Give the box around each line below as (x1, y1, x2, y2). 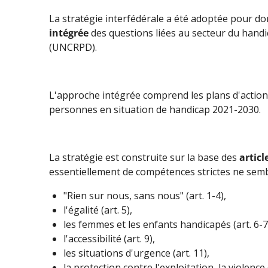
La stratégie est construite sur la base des (49, 150, 239, 164)
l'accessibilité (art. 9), (63, 232, 155, 245)
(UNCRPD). (49, 40, 99, 54)
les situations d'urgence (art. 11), (63, 246, 209, 260)
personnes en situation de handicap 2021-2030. (49, 102, 261, 116)
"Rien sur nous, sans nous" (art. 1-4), (63, 188, 226, 202)
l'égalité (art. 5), (63, 203, 132, 217)
